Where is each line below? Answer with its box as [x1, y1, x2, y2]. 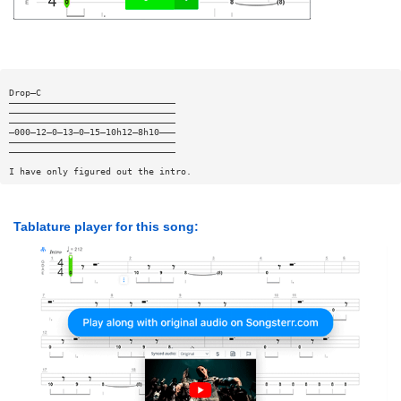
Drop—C [8, 87, 41, 98]
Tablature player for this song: [13, 219, 199, 235]
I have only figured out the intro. [8, 166, 192, 176]
